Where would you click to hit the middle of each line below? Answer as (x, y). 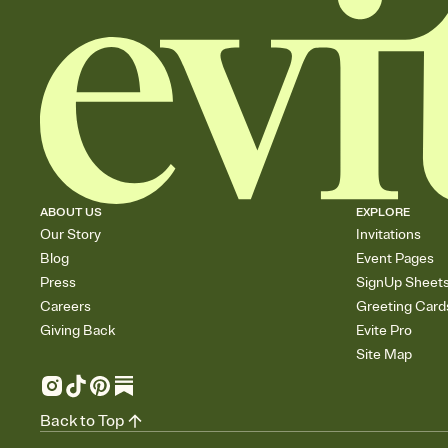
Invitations (388, 235)
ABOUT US (71, 213)
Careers (65, 307)
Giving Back (77, 331)
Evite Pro (384, 331)
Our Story (70, 235)
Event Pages (395, 259)
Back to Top (82, 421)
